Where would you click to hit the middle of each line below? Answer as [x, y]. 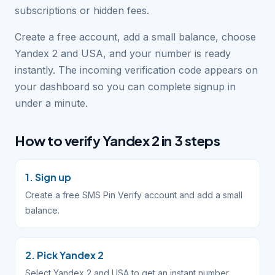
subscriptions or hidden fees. [82, 10]
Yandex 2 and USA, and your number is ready [123, 53]
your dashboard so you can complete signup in [125, 87]
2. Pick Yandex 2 [64, 255]
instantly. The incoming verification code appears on [136, 70]
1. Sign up [48, 177]
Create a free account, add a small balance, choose [135, 37]
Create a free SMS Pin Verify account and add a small [134, 195]
